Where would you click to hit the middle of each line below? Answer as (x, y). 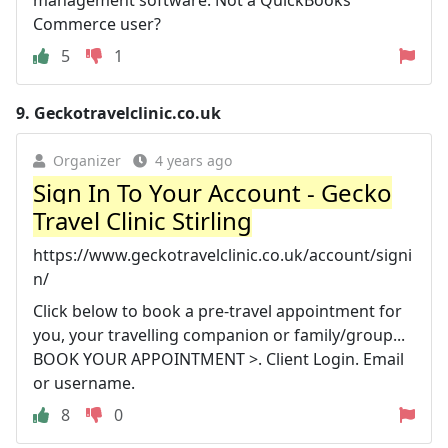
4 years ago (193, 160)
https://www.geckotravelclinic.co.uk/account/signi (222, 254)
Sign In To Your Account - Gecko (212, 192)
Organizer (87, 160)
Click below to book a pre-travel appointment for (217, 310)
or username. (84, 382)
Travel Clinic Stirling (142, 220)
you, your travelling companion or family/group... (219, 334)
